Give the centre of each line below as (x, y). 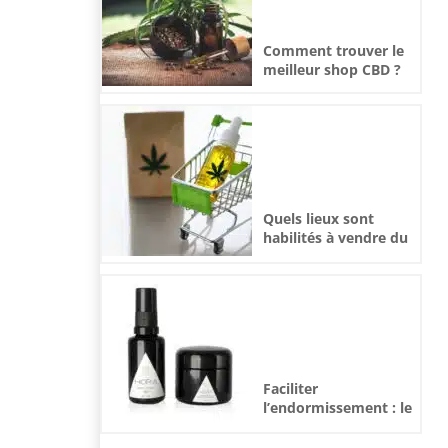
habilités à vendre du (335, 238)
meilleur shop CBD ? (332, 69)
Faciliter (290, 389)
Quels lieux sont (318, 219)
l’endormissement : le (337, 408)
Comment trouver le (333, 50)
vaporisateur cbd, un (334, 427)
